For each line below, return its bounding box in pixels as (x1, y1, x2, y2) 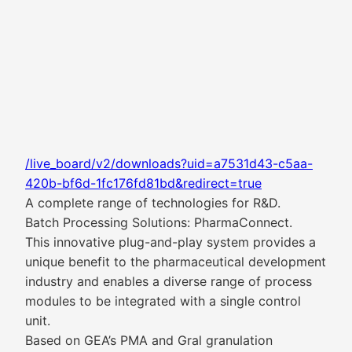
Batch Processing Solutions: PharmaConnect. (25, 214, 292, 230)
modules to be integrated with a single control (25, 293, 301, 309)
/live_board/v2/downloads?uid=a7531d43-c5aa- (25, 156, 313, 171)
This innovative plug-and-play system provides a (25, 234, 316, 250)
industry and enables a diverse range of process (25, 273, 312, 289)
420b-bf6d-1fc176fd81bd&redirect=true (25, 175, 262, 191)
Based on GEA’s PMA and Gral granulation (25, 332, 273, 348)
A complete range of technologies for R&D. (25, 195, 280, 211)
